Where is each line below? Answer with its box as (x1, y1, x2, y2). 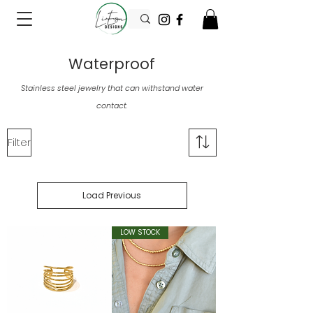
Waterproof (68, 53, 155, 74)
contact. (96, 99, 128, 111)
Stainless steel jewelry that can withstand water (21, 82, 203, 94)
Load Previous (82, 189, 141, 201)
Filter (8, 135, 31, 150)
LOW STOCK (119, 226, 160, 238)
